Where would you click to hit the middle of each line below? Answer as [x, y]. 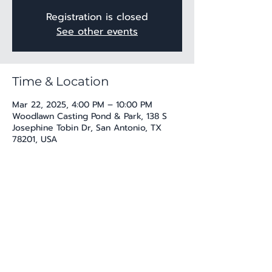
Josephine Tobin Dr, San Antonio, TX [87, 127]
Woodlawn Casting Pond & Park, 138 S [90, 116]
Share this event [61, 206]
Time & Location [61, 81]
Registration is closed [97, 17]
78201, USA [35, 139]
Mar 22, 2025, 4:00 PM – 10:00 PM [82, 104]
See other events [97, 31]
